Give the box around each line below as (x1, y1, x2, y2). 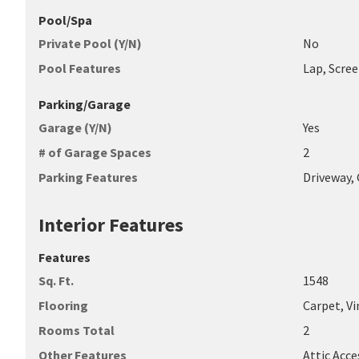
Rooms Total (38, 322, 115, 338)
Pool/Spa (38, 12, 92, 28)
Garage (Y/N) (38, 119, 112, 135)
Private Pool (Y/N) (38, 35, 142, 51)
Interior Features (38, 212, 184, 237)
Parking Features (38, 169, 138, 185)
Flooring (38, 297, 88, 313)
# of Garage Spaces (38, 144, 151, 160)
